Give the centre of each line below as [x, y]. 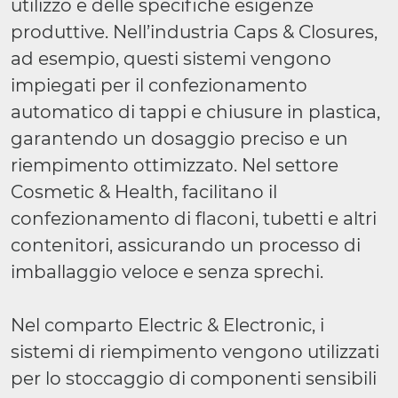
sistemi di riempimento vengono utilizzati [195, 352]
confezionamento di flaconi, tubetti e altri [194, 219]
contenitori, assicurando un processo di [186, 245]
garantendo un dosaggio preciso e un [179, 139]
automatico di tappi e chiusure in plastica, [195, 112]
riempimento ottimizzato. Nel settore [175, 165]
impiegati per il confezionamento [159, 85]
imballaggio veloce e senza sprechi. [167, 272]
